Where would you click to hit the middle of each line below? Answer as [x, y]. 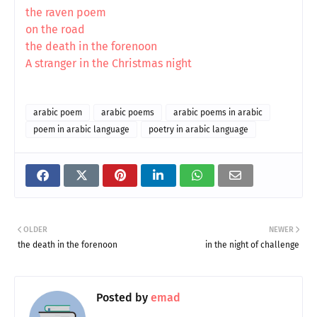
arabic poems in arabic [218, 112]
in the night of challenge [252, 244]
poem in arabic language [81, 129]
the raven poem [66, 12]
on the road [55, 29]
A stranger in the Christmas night [109, 63]
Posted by [122, 297]
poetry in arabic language [198, 129]
